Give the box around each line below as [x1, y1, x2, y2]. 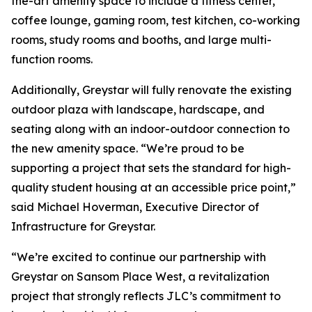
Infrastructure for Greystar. [11, 219, 155, 233]
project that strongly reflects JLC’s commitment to [11, 289, 281, 303]
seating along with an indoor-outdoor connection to [11, 122, 290, 136]
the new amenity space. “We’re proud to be [11, 141, 244, 155]
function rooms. [11, 52, 93, 66]
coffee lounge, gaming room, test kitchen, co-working [11, 13, 300, 27]
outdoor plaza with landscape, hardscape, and [11, 102, 265, 116]
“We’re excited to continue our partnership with [11, 250, 266, 264]
